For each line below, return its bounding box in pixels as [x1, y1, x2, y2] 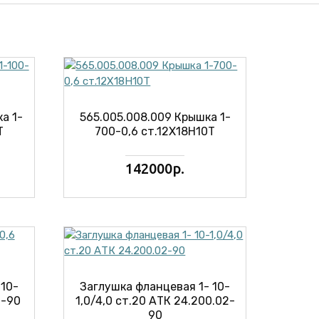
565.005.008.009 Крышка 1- [79, 110, 231, 124]
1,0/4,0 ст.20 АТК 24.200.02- [75, 294, 235, 308]
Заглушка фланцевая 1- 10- [80, 280, 231, 293]
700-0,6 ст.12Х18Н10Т [95, 125, 216, 138]
